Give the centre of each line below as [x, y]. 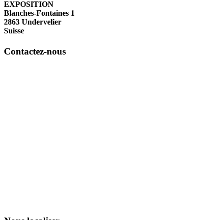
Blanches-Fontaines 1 [39, 13]
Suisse [14, 31]
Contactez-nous [35, 51]
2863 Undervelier [33, 22]
